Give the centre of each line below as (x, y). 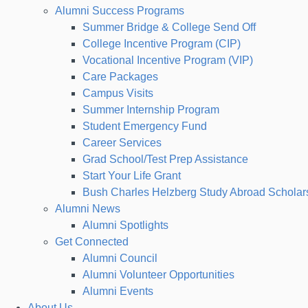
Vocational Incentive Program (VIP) (168, 60)
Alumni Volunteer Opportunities (158, 274)
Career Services (122, 142)
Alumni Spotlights (125, 225)
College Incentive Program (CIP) (162, 43)
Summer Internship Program (151, 109)
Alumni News (88, 208)
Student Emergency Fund (145, 126)
